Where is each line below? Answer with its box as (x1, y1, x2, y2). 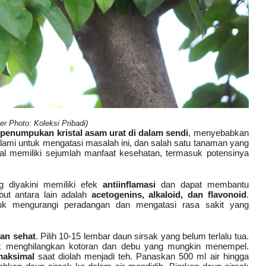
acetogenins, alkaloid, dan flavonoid (91, 189, 246, 199)
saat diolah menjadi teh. (34, 251, 133, 261)
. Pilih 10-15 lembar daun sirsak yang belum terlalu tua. (35, 230, 249, 241)
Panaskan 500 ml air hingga (136, 251, 249, 261)
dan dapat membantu (155, 179, 249, 189)
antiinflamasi (102, 179, 156, 189)
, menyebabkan (188, 127, 249, 138)
